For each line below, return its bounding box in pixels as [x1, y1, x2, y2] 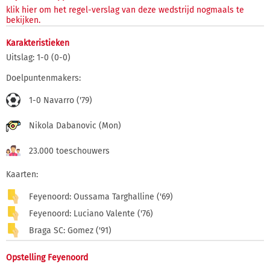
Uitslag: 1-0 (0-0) [6, 52, 71, 63]
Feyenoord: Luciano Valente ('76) [29, 208, 153, 219]
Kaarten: [6, 169, 38, 180]
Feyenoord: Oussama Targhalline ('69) [29, 191, 173, 202]
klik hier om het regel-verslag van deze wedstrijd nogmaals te [6, 4, 244, 15]
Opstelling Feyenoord [6, 252, 88, 263]
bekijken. [6, 14, 40, 25]
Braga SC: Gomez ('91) [29, 225, 111, 236]
